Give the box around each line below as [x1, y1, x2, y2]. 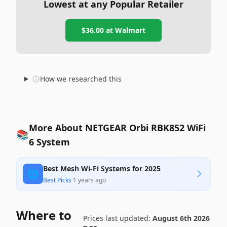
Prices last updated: [83, 213, 153, 223]
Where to [16, 207, 71, 223]
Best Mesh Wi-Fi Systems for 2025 [43, 164, 161, 173]
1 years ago [73, 176, 106, 184]
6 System [29, 136, 70, 148]
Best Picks [43, 176, 71, 184]
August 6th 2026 [152, 213, 210, 223]
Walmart [115, 25, 145, 35]
